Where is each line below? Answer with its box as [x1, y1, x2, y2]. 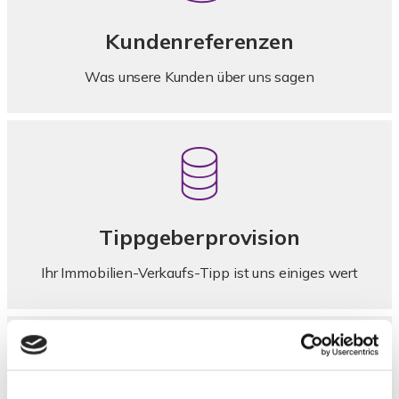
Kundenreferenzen [105, 28, 294, 54]
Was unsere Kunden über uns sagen [85, 68, 314, 85]
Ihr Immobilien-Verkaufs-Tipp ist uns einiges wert [41, 264, 358, 281]
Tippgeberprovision [99, 224, 300, 250]
